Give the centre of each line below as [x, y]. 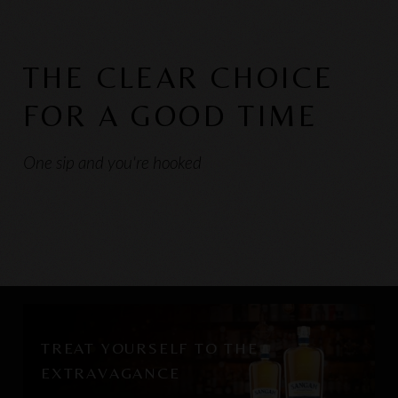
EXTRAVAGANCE [111, 372]
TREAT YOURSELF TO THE [150, 347]
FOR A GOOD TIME [171, 116]
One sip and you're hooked [112, 163]
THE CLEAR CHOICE [179, 78]
